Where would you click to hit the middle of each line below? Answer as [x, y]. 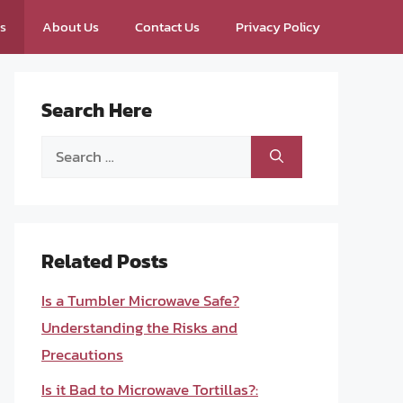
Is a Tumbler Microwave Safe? [140, 300]
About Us [71, 27]
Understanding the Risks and [139, 327]
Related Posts [105, 261]
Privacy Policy [278, 27]
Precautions [82, 354]
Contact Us [167, 27]
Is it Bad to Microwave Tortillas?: [150, 389]
